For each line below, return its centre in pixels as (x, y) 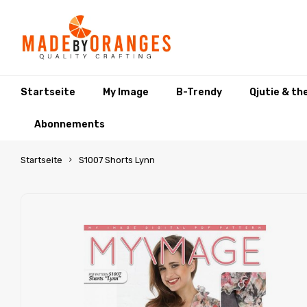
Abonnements (70, 124)
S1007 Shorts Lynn (117, 160)
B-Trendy (199, 92)
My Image (126, 92)
